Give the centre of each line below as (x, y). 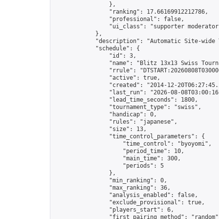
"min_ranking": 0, (111, 180)
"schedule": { (97, 48)
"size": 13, (100, 129)
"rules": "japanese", (116, 122)
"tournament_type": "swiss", (128, 107)
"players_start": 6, (114, 210)
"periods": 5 (109, 166)
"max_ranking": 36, (112, 188)
